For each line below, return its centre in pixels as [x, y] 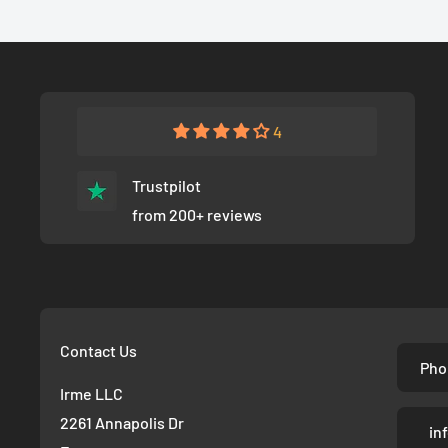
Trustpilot [167, 186]
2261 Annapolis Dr [122, 422]
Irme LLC [91, 393]
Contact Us [98, 351]
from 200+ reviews [197, 215]
